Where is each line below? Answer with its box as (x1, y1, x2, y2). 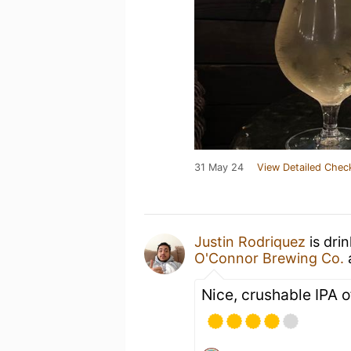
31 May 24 (194, 161, 244, 173)
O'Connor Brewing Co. (194, 250, 344, 266)
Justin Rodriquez (194, 233, 306, 250)
